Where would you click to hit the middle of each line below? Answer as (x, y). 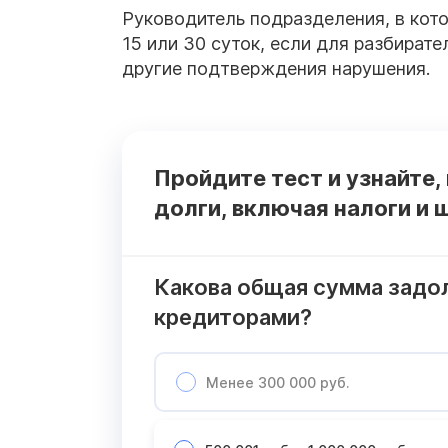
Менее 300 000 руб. (278, 382)
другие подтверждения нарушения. (276, 69)
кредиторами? (233, 317)
